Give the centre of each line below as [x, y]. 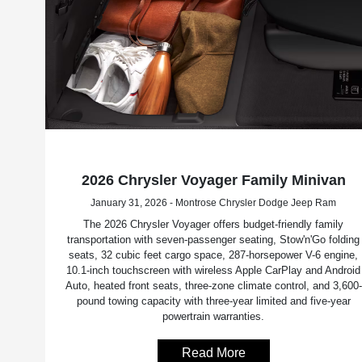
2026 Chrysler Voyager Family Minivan [213, 181]
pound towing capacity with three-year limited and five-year [213, 301]
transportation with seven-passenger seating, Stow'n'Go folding [214, 240]
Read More [213, 353]
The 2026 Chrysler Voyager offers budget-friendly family [214, 225]
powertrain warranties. [214, 317]
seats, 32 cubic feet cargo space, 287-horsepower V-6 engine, [214, 255]
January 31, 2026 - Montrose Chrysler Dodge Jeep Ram [214, 203]
